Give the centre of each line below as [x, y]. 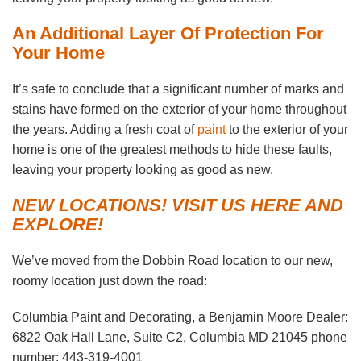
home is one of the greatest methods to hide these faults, [172, 150]
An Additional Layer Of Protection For [168, 34]
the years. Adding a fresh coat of [105, 130]
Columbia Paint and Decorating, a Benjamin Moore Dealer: [180, 317]
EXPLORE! [58, 225]
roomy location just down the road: [110, 281]
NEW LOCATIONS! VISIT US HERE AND [178, 205]
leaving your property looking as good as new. [143, 170]
